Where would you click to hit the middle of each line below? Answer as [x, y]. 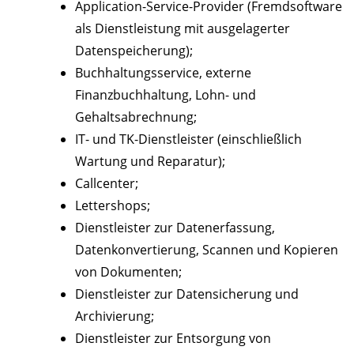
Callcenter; [107, 184]
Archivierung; [115, 316]
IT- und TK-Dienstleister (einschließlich [188, 139]
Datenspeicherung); [134, 51]
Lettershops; [113, 206]
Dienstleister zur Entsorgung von [173, 339]
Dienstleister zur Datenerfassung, [175, 228]
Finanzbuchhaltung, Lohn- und [166, 95]
